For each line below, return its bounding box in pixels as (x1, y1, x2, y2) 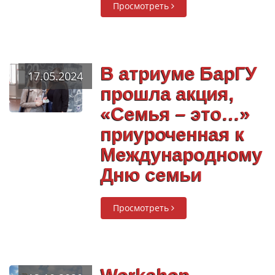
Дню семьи (101, 165, 203, 185)
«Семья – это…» (101, 104, 251, 124)
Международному (101, 144, 263, 165)
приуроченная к (101, 124, 245, 144)
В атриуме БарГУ (101, 63, 258, 83)
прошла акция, (101, 83, 234, 104)
